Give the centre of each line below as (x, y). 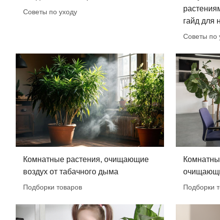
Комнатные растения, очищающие (86, 160)
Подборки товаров (53, 187)
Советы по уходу (50, 12)
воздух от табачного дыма (71, 172)
